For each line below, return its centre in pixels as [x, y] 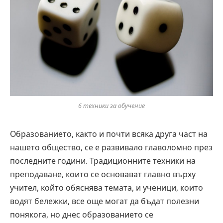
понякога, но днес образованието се [82, 214]
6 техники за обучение [111, 106]
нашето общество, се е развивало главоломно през [111, 147]
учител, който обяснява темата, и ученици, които [107, 187]
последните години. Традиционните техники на [103, 161]
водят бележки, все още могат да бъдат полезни [105, 201]
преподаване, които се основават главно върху [103, 174]
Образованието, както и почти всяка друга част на [109, 134]
